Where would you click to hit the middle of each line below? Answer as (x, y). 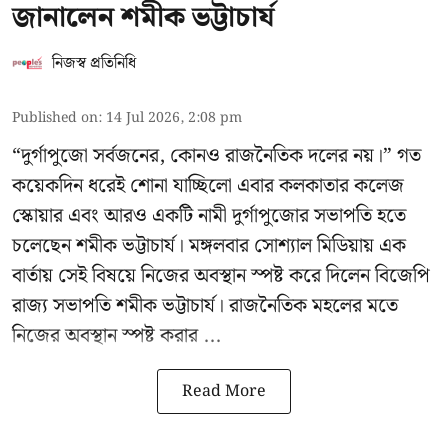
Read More (224, 392)
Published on (55, 118)
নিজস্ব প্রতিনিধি (94, 64)
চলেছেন (44, 246)
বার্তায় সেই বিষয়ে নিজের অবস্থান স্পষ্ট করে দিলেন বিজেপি (221, 276)
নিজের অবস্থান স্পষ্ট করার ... (116, 336)
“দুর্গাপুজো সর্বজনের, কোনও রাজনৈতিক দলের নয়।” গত (216, 156)
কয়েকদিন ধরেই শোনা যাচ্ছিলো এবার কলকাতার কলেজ (208, 186)
